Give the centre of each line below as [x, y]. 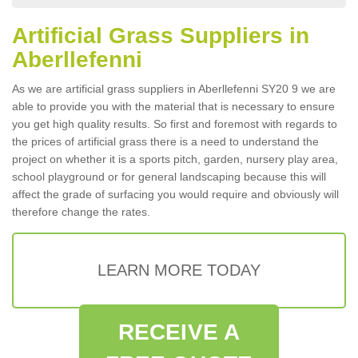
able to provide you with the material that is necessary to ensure [173, 106]
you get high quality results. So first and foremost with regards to [175, 124]
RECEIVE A [179, 332]
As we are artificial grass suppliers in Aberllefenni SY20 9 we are [174, 89]
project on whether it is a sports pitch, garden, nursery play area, [175, 159]
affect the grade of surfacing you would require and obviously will [175, 194]
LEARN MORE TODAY [179, 270]
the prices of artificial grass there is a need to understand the [165, 141]
